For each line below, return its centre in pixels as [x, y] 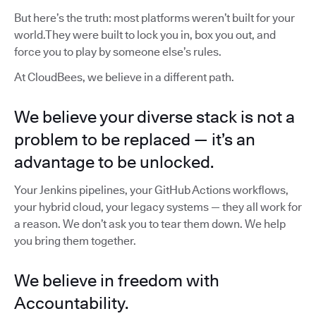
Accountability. [71, 303]
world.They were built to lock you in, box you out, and [145, 35]
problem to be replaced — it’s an [135, 139]
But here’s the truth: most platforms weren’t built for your [154, 18]
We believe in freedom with [117, 280]
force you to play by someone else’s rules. [118, 51]
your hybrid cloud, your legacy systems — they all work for [158, 207]
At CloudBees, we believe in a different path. [124, 77]
